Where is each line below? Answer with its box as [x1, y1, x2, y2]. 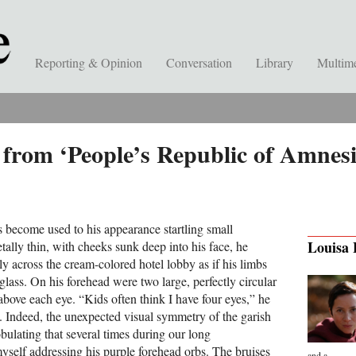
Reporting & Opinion [35, 54, 142, 71]
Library [256, 54, 293, 71]
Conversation [166, 54, 232, 71]
